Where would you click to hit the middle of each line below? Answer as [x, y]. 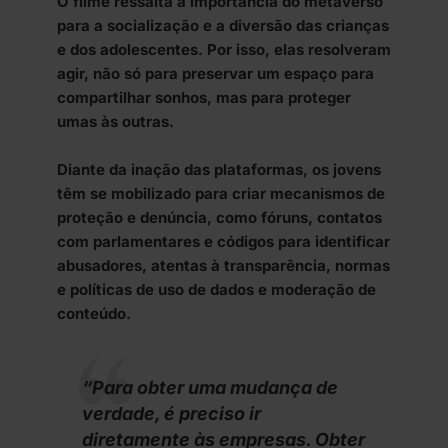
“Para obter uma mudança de [210, 388]
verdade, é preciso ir [171, 414]
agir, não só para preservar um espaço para [215, 74]
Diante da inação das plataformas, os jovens [219, 170]
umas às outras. [115, 122]
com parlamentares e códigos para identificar [223, 242]
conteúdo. [94, 314]
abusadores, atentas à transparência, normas [223, 266]
